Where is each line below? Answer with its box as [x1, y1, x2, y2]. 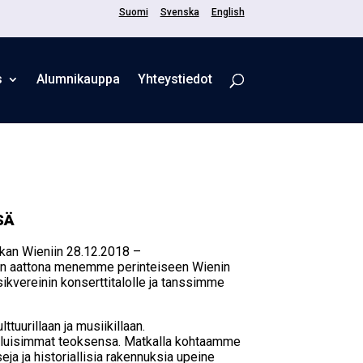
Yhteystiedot [137, 71, 212, 87]
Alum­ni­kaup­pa [36, 71, 120, 87]
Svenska [160, 6, 199, 18]
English [211, 6, 245, 18]
